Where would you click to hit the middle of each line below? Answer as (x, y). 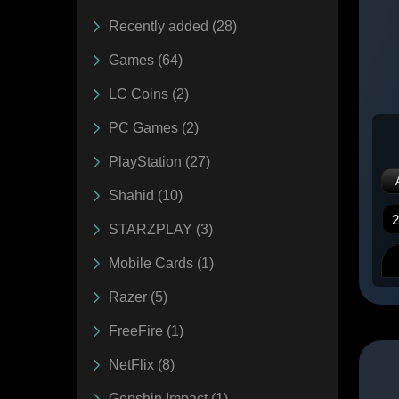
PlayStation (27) (159, 161)
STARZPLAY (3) (161, 229)
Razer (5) (138, 297)
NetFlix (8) (142, 364)
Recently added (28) (173, 26)
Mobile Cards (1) (161, 263)
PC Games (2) (154, 127)
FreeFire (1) (146, 330)
